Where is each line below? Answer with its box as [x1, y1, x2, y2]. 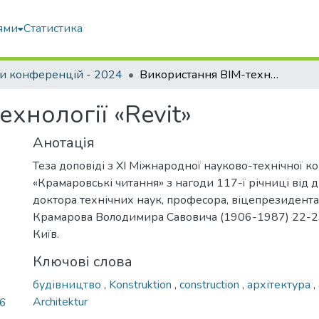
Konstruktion [109, 277, 174, 293]
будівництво [33, 277, 104, 293]
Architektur [33, 294, 88, 310]
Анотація [33, 133, 95, 152]
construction [179, 277, 242, 293]
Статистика [23, 21, 83, 36]
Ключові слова [33, 252, 132, 271]
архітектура [247, 277, 313, 293]
